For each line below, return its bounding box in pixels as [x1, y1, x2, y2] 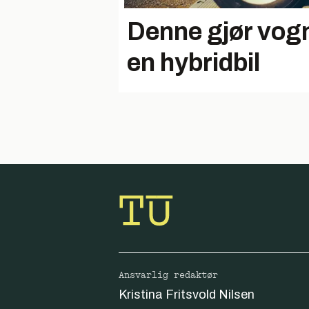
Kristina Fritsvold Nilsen [119, 288, 255, 301]
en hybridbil [127, 49, 260, 77]
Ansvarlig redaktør [119, 270, 218, 281]
